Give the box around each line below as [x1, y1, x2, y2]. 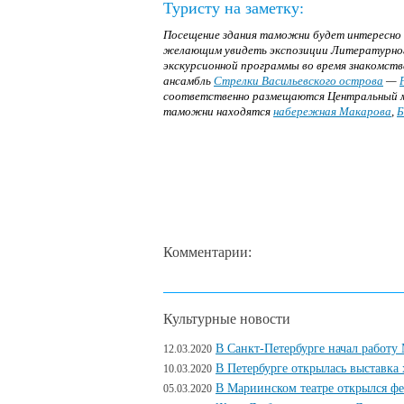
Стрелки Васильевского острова [214, 74, 383, 87]
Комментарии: [163, 244, 252, 260]
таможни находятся [163, 105, 273, 118]
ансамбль [163, 74, 214, 87]
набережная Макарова [273, 105, 391, 118]
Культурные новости [163, 311, 290, 326]
